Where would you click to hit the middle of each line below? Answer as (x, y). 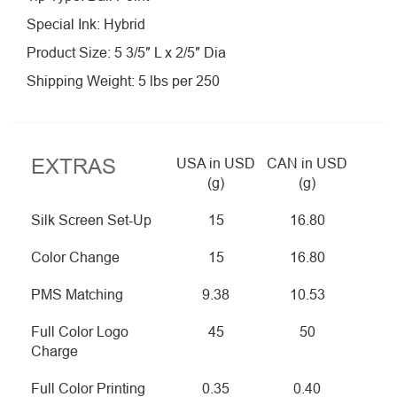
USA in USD (216, 164)
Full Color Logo (80, 332)
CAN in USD (307, 164)
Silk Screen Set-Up (91, 221)
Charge (54, 352)
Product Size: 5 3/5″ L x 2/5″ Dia (126, 53)
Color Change (75, 258)
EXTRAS (74, 167)
